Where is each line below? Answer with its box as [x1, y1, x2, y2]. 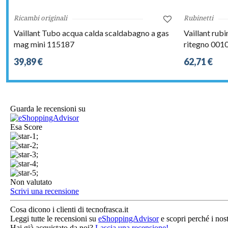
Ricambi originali [14, 14, 67, 22]
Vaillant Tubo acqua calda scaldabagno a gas [14, 28, 169, 38]
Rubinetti [184, 14, 213, 22]
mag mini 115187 [14, 39, 74, 49]
